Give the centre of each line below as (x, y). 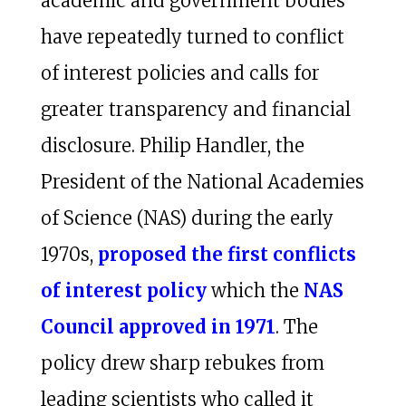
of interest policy (123, 290)
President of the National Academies (202, 181)
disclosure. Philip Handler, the (172, 145)
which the (255, 290)
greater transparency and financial (195, 109)
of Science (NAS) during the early (187, 217)
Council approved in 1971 (158, 326)
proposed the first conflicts (227, 254)
